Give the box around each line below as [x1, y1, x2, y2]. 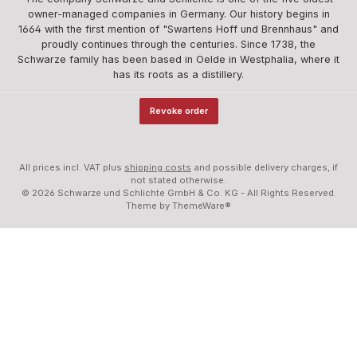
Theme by [126, 200, 172, 212]
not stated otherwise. [131, 175, 226, 186]
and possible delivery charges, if [191, 162, 338, 174]
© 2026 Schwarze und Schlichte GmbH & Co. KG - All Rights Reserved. [21, 187, 336, 199]
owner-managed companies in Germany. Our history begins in [27, 7, 330, 20]
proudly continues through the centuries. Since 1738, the [41, 37, 316, 50]
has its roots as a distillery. [113, 68, 244, 80]
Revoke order [149, 105, 208, 117]
